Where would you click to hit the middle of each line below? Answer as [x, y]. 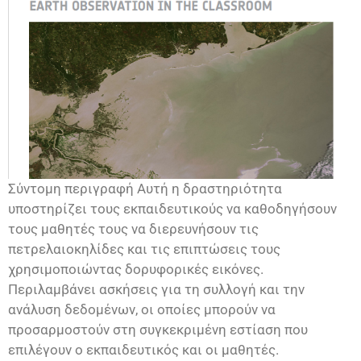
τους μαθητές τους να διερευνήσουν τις [133, 228]
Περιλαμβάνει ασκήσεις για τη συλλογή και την [156, 289]
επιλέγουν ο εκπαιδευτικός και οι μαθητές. [143, 349]
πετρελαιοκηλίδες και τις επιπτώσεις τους [144, 249]
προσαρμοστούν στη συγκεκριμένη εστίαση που [158, 329]
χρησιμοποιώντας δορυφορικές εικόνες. [136, 269]
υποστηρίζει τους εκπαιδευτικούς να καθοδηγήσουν [172, 208]
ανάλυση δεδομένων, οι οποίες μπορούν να [142, 309]
